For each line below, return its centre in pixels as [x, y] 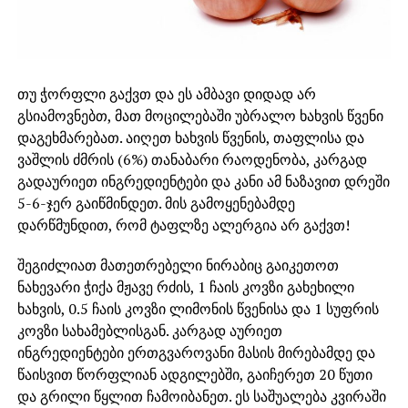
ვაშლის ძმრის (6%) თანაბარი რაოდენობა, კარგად [192, 160]
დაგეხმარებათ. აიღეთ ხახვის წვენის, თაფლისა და [190, 138]
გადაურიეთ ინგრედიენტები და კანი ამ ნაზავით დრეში [203, 182]
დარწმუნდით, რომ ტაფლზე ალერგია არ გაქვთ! [183, 225]
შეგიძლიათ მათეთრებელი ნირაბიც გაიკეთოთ [178, 265]
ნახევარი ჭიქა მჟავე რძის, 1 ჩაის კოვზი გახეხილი [185, 287]
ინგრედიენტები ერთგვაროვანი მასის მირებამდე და [196, 353]
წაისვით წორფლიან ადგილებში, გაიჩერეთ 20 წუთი [194, 375]
